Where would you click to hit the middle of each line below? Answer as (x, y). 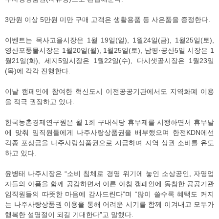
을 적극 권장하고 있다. (41, 102)
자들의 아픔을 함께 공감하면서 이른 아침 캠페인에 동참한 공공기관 (109, 184)
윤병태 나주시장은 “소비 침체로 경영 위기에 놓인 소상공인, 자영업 (109, 174)
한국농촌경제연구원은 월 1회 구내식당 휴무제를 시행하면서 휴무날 (109, 122)
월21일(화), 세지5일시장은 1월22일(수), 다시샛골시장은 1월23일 (109, 61)
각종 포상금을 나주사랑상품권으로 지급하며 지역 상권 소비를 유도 (109, 143)
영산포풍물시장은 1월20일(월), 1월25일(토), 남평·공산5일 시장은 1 (109, 51)
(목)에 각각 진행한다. (39, 71)
